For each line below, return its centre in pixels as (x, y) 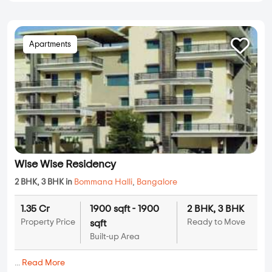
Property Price (48, 223)
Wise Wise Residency (65, 165)
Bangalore (157, 182)
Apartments (50, 45)
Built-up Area (114, 237)
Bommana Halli (103, 182)
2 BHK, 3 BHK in (44, 182)
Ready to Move (216, 223)
